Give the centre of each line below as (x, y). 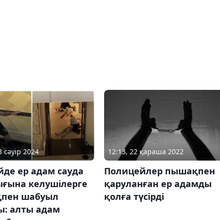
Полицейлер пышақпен (159, 171)
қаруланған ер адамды (158, 184)
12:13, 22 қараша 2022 (146, 152)
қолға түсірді (134, 197)
